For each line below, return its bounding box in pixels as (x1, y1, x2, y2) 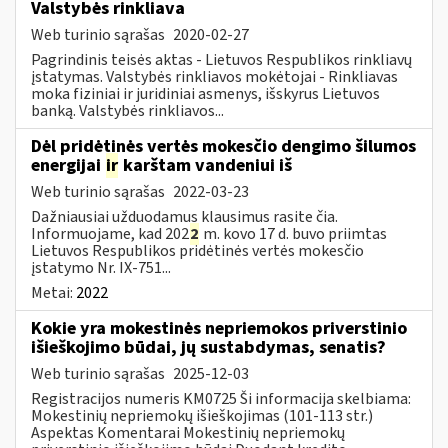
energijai (31, 152, 105, 178)
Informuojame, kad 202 (31, 222, 189, 245)
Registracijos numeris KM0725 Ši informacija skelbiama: (31, 387, 411, 410)
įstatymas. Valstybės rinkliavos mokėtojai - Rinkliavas (31, 65, 398, 88)
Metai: (31, 281, 76, 304)
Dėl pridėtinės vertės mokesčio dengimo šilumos (31, 133, 416, 159)
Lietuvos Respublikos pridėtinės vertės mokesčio (31, 239, 364, 262)
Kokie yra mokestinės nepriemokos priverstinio (31, 315, 407, 341)
